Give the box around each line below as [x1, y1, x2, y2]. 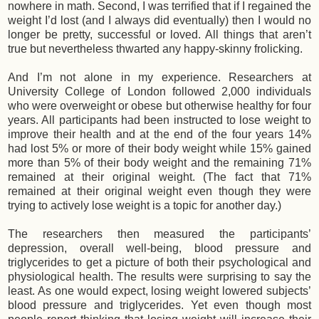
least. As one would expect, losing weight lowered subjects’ [8, 285, 311, 298]
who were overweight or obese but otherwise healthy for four [8, 100, 311, 113]
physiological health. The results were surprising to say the [8, 271, 311, 283]
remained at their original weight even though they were [8, 185, 311, 198]
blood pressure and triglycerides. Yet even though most [8, 299, 311, 312]
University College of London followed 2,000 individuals [8, 85, 311, 98]
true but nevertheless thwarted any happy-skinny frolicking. [8, 43, 303, 56]
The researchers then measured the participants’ [8, 228, 311, 241]
